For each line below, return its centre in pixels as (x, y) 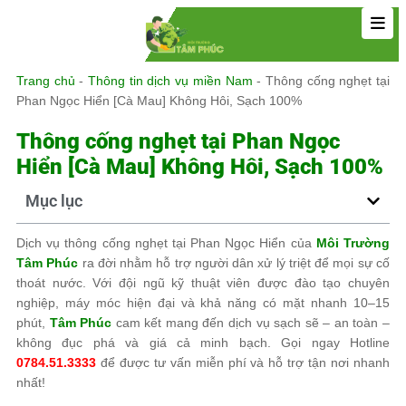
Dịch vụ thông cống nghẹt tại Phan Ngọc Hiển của (166, 243)
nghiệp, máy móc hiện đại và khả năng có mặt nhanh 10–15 (203, 303)
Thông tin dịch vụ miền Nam (170, 81)
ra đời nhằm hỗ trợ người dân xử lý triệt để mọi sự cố (234, 263)
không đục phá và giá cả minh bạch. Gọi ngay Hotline (203, 343)
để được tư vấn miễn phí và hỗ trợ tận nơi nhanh (243, 362)
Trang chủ (46, 81)
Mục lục (54, 201)
